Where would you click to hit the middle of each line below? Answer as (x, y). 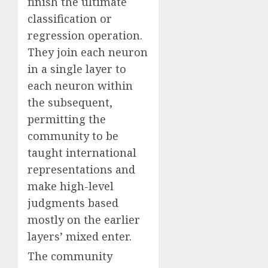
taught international (82, 153)
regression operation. (85, 36)
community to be (73, 136)
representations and (81, 170)
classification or (70, 19)
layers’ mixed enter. (80, 237)
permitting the (67, 119)
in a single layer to (77, 69)
